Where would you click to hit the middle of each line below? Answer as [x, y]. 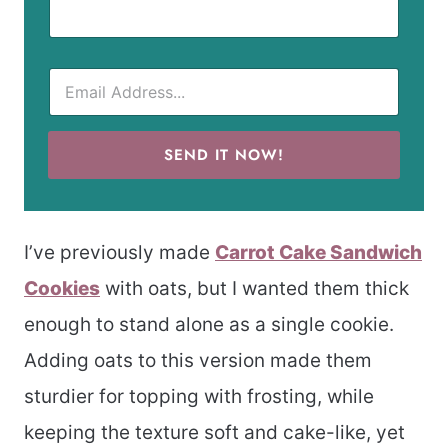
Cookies [62, 289]
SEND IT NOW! [224, 154]
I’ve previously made [119, 253]
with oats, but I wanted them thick [254, 289]
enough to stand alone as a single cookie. [209, 325]
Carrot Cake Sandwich [318, 253]
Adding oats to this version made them [198, 361]
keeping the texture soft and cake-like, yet [214, 433]
